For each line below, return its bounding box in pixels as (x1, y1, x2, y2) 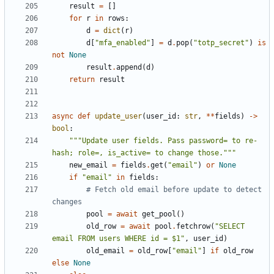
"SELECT (215, 221, 245, 231)
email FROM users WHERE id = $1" (52, 234, 185, 243)
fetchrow (176, 221, 210, 231)
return (69, 75, 95, 84)
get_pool (142, 209, 176, 218)
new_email (69, 160, 108, 169)
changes (52, 197, 82, 206)
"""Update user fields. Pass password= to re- (69, 136, 257, 145)
